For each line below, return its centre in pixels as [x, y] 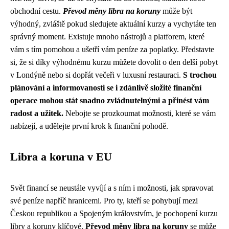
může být [176, 11]
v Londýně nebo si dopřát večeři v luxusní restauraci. [97, 75]
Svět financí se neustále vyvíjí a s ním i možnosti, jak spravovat [112, 188]
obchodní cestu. [37, 11]
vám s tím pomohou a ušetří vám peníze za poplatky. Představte [112, 49]
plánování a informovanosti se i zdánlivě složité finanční [106, 88]
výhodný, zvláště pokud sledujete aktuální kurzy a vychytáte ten [113, 24]
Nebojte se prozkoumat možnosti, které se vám [140, 113]
